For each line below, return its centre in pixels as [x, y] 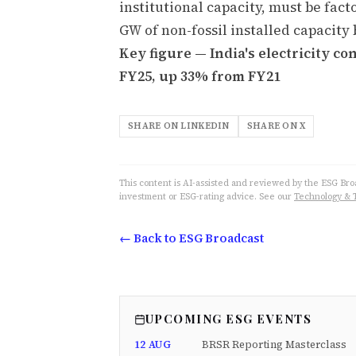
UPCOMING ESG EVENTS [229, 319]
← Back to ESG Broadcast [192, 239]
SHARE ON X [276, 126]
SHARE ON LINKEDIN [179, 126]
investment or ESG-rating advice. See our [205, 197]
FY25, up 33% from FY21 [200, 77]
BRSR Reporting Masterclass [274, 344]
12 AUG [153, 344]
